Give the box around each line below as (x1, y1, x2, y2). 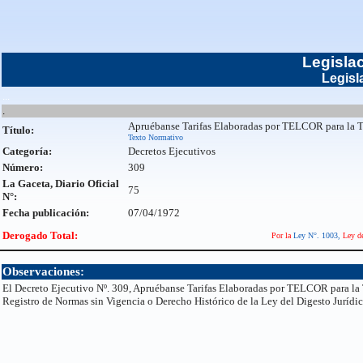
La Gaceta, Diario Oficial (2, 177, 119, 190)
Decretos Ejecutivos (128, 145, 216, 157)
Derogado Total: (2, 229, 78, 241)
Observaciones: (2, 265, 84, 278)
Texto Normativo (128, 133, 183, 142)
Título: (2, 124, 34, 136)
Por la (271, 231, 293, 240)
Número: (2, 161, 43, 173)
